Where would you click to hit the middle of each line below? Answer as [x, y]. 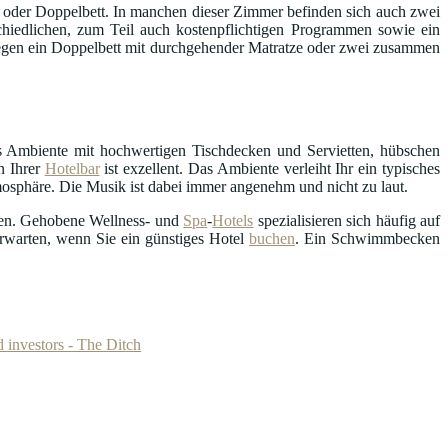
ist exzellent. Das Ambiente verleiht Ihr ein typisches [270, 169]
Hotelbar [72, 169]
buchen [272, 239]
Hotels [233, 221]
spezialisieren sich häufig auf [347, 221]
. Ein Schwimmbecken [368, 239]
